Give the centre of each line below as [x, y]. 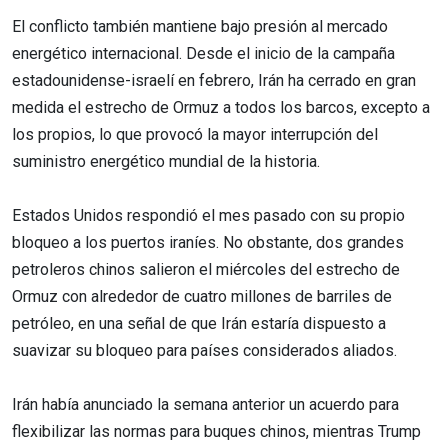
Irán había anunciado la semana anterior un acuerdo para [205, 404]
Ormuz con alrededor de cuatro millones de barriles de [202, 296]
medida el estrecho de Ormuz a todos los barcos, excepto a [221, 107]
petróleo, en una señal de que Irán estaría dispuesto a [199, 323]
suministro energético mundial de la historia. [166, 161]
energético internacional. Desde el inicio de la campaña [203, 53]
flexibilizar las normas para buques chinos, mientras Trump [216, 431]
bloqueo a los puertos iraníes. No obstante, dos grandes [208, 242]
